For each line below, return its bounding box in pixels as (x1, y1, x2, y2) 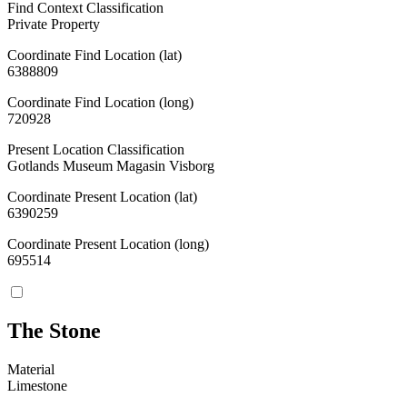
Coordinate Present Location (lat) (7, 188, 197, 204)
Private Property (7, 15, 100, 32)
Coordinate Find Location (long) (7, 94, 194, 110)
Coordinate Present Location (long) (7, 235, 209, 252)
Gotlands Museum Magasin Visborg (7, 157, 214, 174)
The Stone (7, 319, 101, 343)
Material (7, 362, 55, 378)
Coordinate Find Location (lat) (7, 46, 182, 63)
